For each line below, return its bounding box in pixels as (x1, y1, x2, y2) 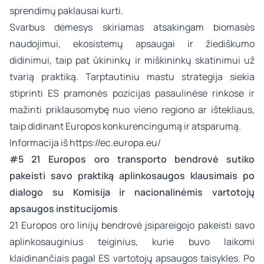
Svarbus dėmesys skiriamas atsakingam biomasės (9, 21, 255, 34)
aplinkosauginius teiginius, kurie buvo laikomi (9, 235, 255, 248)
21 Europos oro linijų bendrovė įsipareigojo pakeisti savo (9, 219, 255, 232)
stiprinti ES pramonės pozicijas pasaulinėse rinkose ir (9, 87, 255, 100)
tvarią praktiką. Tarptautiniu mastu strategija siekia (9, 70, 255, 83)
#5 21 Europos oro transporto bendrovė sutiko (9, 153, 255, 166)
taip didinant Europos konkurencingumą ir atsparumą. (9, 120, 241, 133)
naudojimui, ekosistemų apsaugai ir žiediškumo (9, 37, 255, 50)
